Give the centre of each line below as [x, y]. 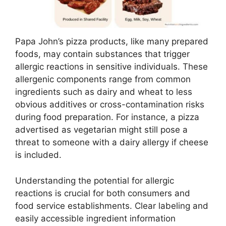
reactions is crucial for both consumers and [103, 193]
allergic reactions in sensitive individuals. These [111, 67]
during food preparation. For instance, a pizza [107, 117]
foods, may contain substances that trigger [102, 54]
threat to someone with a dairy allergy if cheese [112, 143]
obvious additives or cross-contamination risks [110, 105]
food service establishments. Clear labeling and [112, 206]
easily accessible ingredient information [95, 218]
